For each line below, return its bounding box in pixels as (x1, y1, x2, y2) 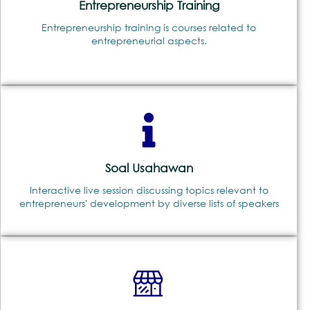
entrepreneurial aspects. (91, 34, 207, 46)
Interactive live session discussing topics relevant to (29, 183, 268, 196)
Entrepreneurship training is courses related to (42, 21, 256, 33)
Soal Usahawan (104, 160, 193, 175)
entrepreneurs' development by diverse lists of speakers (19, 197, 279, 209)
